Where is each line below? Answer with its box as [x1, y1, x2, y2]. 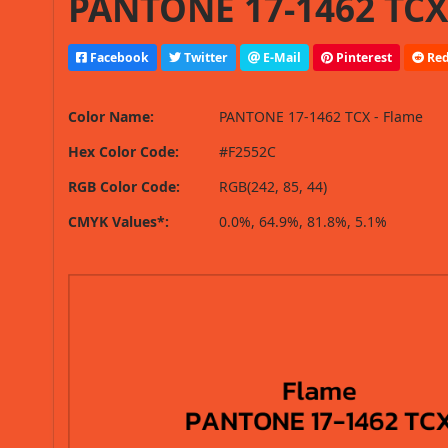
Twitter [181, 48, 229, 66]
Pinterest [333, 48, 393, 66]
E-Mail [260, 48, 302, 66]
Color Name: [68, 107, 155, 127]
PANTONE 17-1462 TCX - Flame [219, 107, 424, 127]
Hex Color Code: [68, 142, 180, 162]
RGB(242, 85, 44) [219, 177, 328, 197]
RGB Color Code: [68, 177, 181, 197]
